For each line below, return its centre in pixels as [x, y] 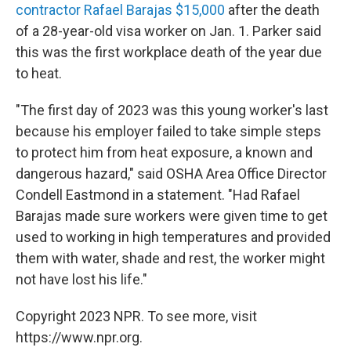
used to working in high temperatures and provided [173, 237]
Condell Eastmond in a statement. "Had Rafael [158, 195]
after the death [272, 10]
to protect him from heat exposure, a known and [164, 152]
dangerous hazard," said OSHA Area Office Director [171, 174]
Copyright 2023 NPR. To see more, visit [136, 316]
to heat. [39, 73]
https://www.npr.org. [79, 337]
